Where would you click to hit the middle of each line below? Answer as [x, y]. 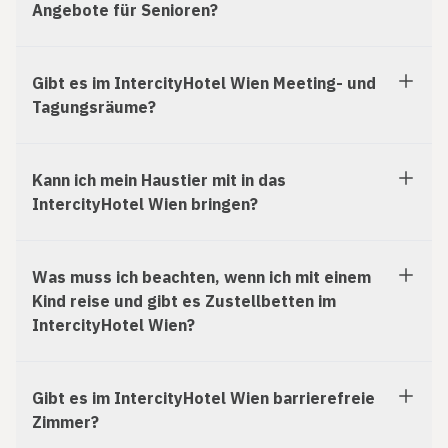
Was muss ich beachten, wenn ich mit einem [201, 277]
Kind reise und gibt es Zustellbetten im [184, 301]
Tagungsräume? [94, 107]
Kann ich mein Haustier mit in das [159, 180]
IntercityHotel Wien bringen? [145, 204]
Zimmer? [65, 422]
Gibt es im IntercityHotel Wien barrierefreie [203, 398]
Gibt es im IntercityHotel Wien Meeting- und [204, 83]
